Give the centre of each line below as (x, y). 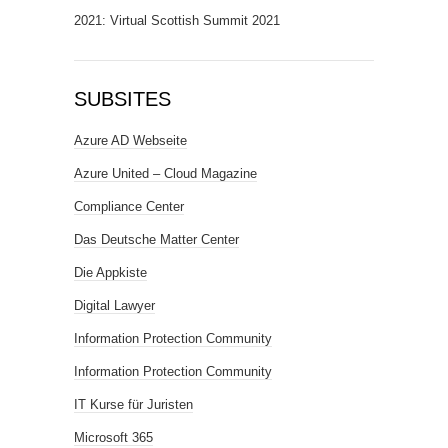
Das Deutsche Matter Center (156, 239)
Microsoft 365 (113, 437)
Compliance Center (129, 206)
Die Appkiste (110, 272)
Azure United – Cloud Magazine (165, 173)
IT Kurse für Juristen (133, 404)
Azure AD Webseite (130, 140)
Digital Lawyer (114, 305)
